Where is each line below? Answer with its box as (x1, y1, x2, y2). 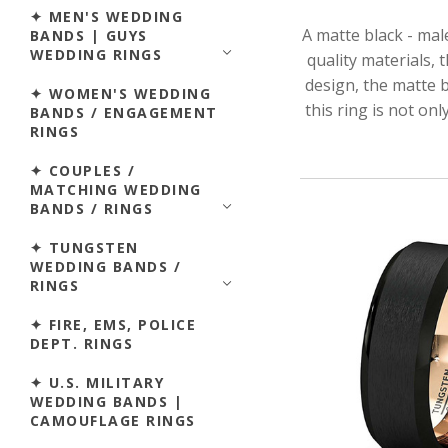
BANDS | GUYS (30, 25, 148, 45)
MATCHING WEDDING (30, 179, 202, 199)
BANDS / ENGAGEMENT (30, 102, 218, 122)
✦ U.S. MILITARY (30, 372, 165, 392)
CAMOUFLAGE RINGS (30, 410, 196, 430)
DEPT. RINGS (30, 333, 134, 353)
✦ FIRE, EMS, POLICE (30, 314, 197, 334)
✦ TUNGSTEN (30, 237, 139, 257)
